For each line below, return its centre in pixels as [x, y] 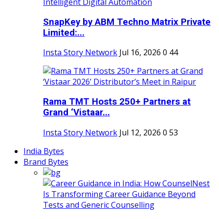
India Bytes [44, 151]
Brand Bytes [46, 162]
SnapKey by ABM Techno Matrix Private [127, 22]
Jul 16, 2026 [140, 53]
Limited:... [64, 33]
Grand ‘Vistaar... [77, 113]
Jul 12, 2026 [140, 132]
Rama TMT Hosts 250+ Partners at [117, 102]
